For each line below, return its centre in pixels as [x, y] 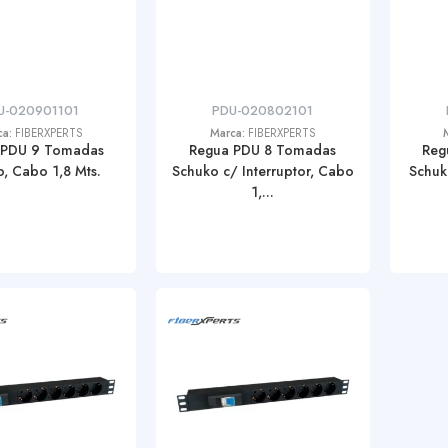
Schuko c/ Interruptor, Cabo [262, 171]
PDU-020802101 [263, 110]
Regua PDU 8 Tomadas [263, 150]
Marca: [228, 133]
